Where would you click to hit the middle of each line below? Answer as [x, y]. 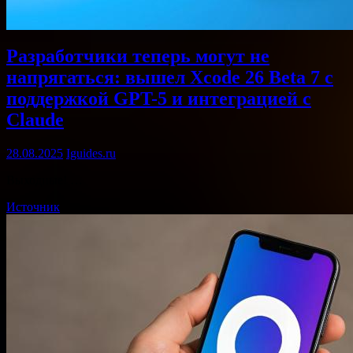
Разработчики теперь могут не [138, 56]
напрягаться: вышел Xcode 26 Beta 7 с [170, 77]
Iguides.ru [91, 153]
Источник [33, 206]
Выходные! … [45, 180]
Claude [35, 119]
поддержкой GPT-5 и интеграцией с [159, 98]
